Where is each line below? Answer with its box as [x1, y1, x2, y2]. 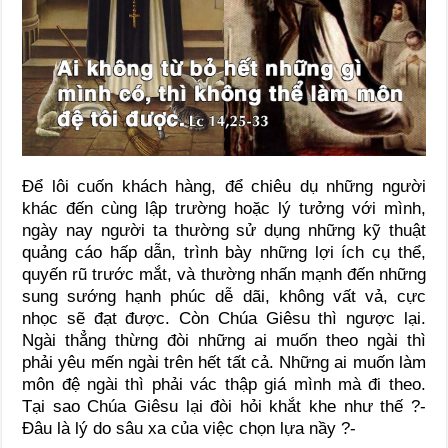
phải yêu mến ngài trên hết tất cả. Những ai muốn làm [22, 352, 426, 372]
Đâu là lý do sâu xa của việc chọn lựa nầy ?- [22, 418, 357, 438]
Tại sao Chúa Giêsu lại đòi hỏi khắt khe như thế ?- [22, 396, 426, 416]
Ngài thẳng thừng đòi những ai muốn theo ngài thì [22, 330, 426, 350]
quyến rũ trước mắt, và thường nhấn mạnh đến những [22, 264, 426, 284]
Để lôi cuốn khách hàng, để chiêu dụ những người [22, 176, 426, 196]
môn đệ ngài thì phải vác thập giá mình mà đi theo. [22, 374, 426, 394]
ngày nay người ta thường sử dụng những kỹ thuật [22, 220, 426, 240]
